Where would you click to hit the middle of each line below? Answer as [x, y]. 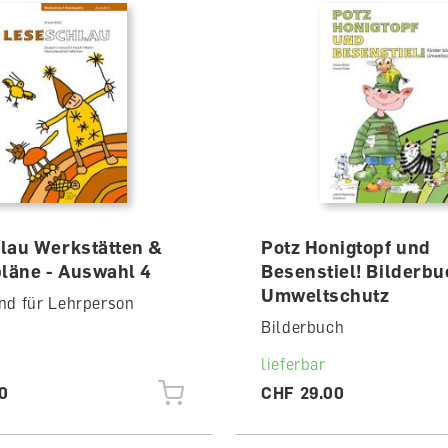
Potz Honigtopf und [345, 247]
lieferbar [293, 364]
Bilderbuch [302, 327]
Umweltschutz [325, 295]
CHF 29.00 [302, 393]
